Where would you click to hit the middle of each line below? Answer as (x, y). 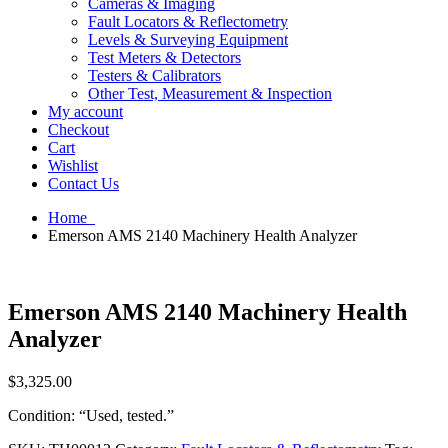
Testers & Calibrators (154, 75)
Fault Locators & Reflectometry (188, 21)
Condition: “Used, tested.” (91, 415)
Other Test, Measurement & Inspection (210, 93)
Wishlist (73, 165)
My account (85, 111)
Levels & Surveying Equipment (188, 39)
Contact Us (83, 183)
